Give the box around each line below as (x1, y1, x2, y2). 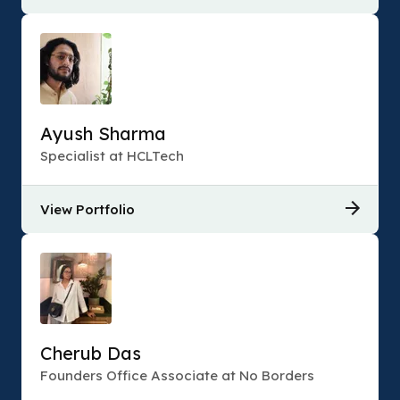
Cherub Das (40, 342, 141, 364)
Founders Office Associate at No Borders (40, 367, 314, 384)
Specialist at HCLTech (40, 147, 184, 164)
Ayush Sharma (40, 122, 166, 145)
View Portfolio (40, 201, 135, 218)
